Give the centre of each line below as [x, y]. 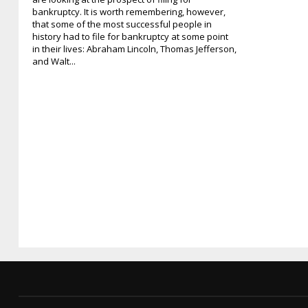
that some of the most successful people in [122, 24]
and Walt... [54, 61]
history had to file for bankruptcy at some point [130, 36]
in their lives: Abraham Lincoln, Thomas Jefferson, [134, 48]
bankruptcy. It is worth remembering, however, [129, 11]
